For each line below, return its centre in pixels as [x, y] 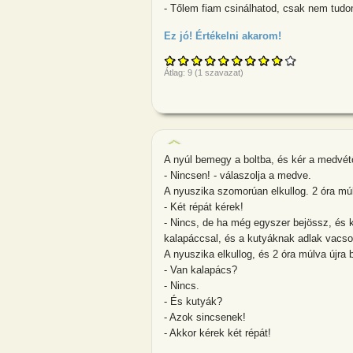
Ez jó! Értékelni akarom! [223, 36]
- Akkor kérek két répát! [217, 333]
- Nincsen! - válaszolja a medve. [238, 175]
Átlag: [176, 73]
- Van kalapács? [201, 269]
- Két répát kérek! [204, 206]
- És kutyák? [193, 301]
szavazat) [223, 73]
